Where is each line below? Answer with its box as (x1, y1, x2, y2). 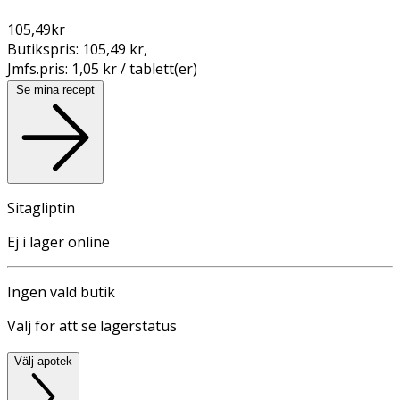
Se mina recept (16, 82, 95, 96)
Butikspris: (7, 38, 82, 59)
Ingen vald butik (7, 281, 115, 302)
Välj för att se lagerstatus (7, 315, 177, 336)
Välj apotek (14, 354, 72, 368)
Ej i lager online (7, 231, 110, 252)
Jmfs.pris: (7, 58, 71, 79)
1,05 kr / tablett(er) (71, 58, 197, 79)
